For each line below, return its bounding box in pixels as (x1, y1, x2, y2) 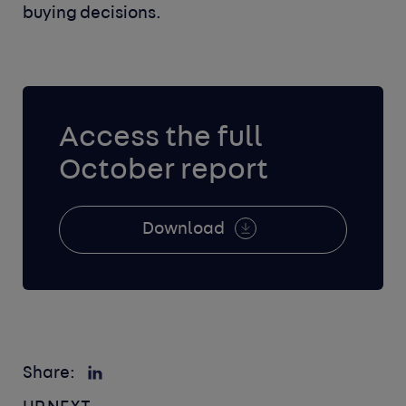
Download (142, 220, 227, 238)
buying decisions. (23, 5, 162, 23)
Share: (23, 364, 76, 382)
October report (59, 155, 269, 186)
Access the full (59, 122, 264, 153)
